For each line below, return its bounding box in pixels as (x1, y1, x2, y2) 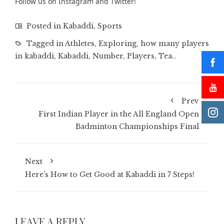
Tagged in (24, 39, 65, 48)
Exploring (98, 39, 136, 48)
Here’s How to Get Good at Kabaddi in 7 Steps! (25, 170, 194, 179)
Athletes (65, 39, 94, 48)
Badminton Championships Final (75, 122, 199, 131)
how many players (140, 39, 209, 48)
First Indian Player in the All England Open (38, 109, 199, 118)
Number (92, 51, 123, 60)
